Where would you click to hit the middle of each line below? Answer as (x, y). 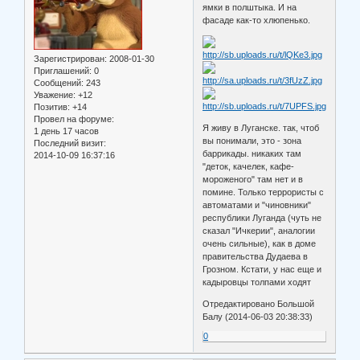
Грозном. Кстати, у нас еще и (262, 269)
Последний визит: (70, 143)
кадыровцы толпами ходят (257, 282)
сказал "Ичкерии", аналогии (259, 230)
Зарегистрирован (69, 58)
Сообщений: (59, 82)
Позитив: (52, 106)
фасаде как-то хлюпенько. (257, 20)
